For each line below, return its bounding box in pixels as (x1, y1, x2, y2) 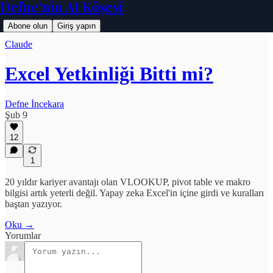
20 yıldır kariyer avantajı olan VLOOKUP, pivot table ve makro (5, 177, 250, 187)
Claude (5, 39, 32, 49)
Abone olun (8, 21, 48, 30)
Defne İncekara (5, 98, 64, 109)
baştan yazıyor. (5, 199, 62, 209)
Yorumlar (5, 230, 41, 241)
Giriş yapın (57, 21, 96, 30)
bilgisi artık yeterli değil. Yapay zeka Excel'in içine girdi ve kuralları (5, 188, 264, 198)
